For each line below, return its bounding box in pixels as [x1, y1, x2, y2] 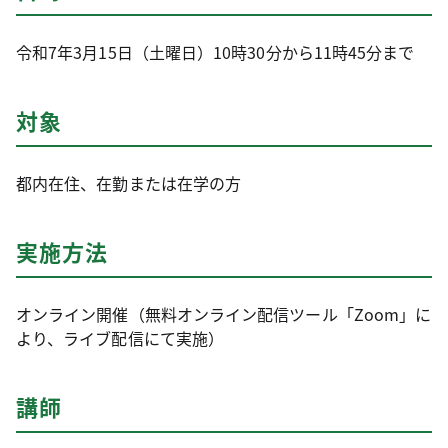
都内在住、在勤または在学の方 [16, 171, 242, 196]
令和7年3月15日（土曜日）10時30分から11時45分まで [16, 40, 415, 65]
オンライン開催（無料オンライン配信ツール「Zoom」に [16, 302, 432, 327]
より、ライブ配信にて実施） [16, 326, 225, 351]
